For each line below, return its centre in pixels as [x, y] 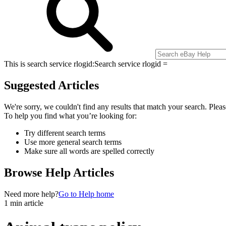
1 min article [24, 203]
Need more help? [31, 194]
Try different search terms [65, 133]
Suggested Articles [51, 85]
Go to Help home [86, 194]
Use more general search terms [73, 142]
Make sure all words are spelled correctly [89, 151]
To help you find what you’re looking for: [70, 116]
